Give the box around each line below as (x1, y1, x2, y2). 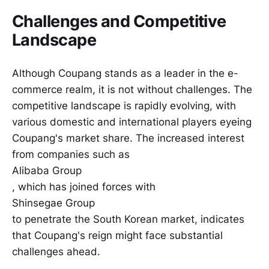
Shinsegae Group (12, 196, 95, 209)
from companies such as (12, 148, 130, 160)
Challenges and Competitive (12, 11, 226, 31)
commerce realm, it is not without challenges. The (12, 83, 252, 95)
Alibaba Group (12, 164, 82, 177)
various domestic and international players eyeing (12, 115, 252, 128)
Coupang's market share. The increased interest (12, 131, 244, 144)
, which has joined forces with (12, 180, 156, 193)
